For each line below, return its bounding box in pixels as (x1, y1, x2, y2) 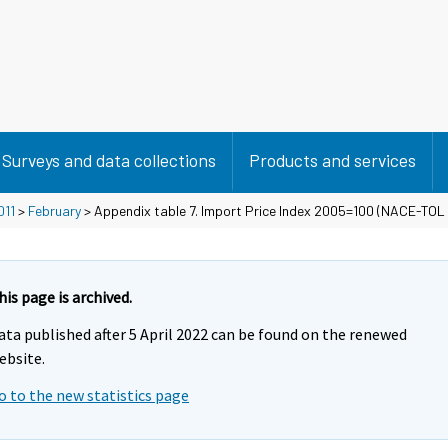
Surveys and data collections (2, 149, 216, 171)
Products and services (249, 149, 416, 171)
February (28, 201, 81, 219)
